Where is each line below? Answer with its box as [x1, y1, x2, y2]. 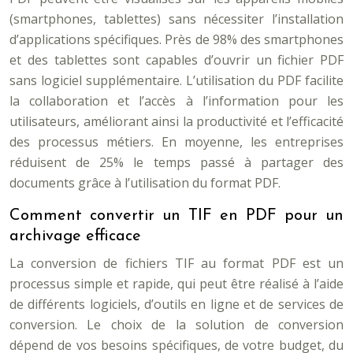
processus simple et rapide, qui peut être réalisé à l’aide [9, 275, 344, 292]
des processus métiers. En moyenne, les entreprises [9, 133, 344, 150]
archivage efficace [9, 229, 141, 244]
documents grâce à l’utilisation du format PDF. [9, 174, 281, 191]
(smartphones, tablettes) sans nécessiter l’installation [9, 10, 344, 28]
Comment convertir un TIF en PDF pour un [9, 208, 344, 224]
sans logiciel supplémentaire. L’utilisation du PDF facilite [9, 72, 344, 89]
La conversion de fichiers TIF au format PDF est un [9, 255, 344, 272]
